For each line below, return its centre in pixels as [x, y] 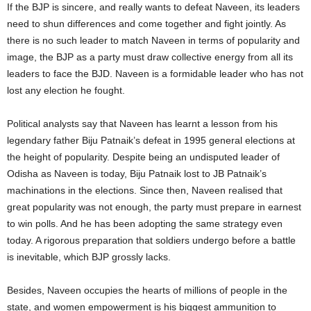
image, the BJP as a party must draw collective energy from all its [150, 57]
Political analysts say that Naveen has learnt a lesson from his [142, 123]
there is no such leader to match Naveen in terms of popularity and [153, 40]
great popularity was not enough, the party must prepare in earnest [154, 207]
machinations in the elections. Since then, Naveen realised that [145, 190]
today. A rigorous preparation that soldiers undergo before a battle [151, 240]
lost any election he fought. [66, 90]
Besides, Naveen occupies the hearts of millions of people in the [147, 290]
